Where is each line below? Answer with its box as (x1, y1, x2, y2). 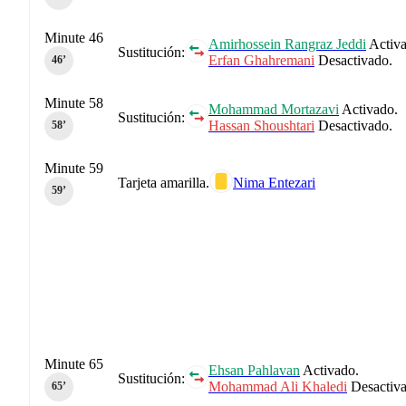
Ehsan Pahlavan (208, 362, 300, 378)
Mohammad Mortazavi (208, 101, 339, 117)
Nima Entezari (233, 174, 315, 190)
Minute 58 (44, 94, 103, 111)
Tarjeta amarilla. (118, 174, 209, 190)
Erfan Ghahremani (208, 52, 314, 68)
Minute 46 (44, 29, 103, 45)
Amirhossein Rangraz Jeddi (208, 35, 366, 52)
